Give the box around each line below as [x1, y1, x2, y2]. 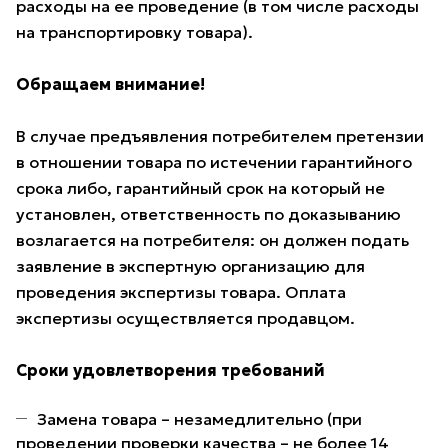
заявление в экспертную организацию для [16, 256, 365, 277]
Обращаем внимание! [16, 74, 205, 95]
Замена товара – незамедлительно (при [37, 409, 362, 430]
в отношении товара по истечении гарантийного [16, 152, 412, 173]
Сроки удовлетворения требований [16, 360, 325, 381]
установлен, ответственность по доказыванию [16, 204, 401, 225]
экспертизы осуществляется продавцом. [16, 308, 355, 329]
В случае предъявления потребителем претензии [16, 126, 424, 147]
